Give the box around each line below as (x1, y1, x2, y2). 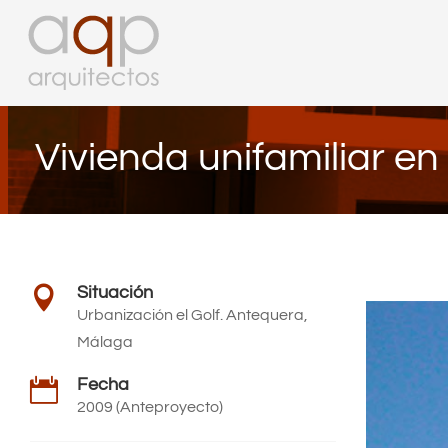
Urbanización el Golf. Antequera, (77, 307, 308, 324)
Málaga (77, 334, 133, 351)
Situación (77, 283, 153, 303)
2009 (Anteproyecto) (77, 399, 223, 416)
